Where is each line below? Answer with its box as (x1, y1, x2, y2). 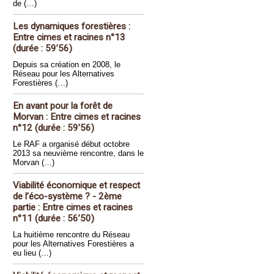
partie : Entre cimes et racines (13, 202, 133, 213)
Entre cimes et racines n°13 (13, 32, 125, 43)
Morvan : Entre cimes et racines (13, 111, 141, 122)
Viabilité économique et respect (13, 180, 140, 191)
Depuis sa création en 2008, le (13, 60, 120, 69)
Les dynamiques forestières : (13, 21, 130, 32)
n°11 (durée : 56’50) (13, 213, 94, 224)
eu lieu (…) (13, 248, 51, 257)
